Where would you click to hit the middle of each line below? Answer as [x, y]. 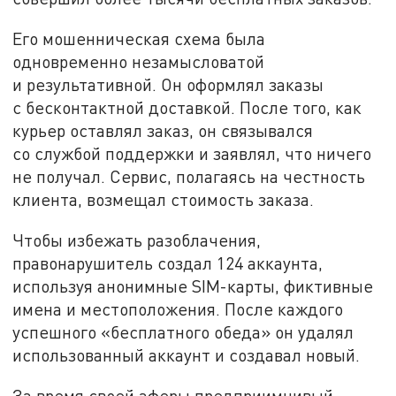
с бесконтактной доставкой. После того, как [187, 108]
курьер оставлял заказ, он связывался [163, 131]
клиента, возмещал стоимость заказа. [164, 200]
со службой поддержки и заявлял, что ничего [192, 154]
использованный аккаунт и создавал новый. [187, 354]
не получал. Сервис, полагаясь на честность [189, 177]
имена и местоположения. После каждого [178, 308]
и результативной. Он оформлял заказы [168, 85]
